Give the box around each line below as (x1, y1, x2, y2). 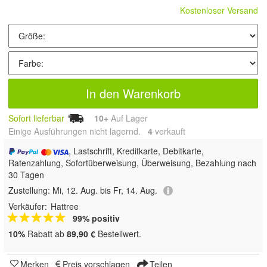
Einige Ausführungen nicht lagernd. (8, 125, 148, 137)
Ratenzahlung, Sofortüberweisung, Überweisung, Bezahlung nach (8, 156, 256, 169)
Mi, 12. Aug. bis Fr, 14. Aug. (52, 184, 157, 196)
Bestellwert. (95, 228, 141, 240)
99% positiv (73, 212, 120, 225)
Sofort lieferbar (8, 112, 64, 124)
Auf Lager (108, 112, 148, 124)
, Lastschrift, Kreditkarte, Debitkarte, (69, 144, 204, 157)
